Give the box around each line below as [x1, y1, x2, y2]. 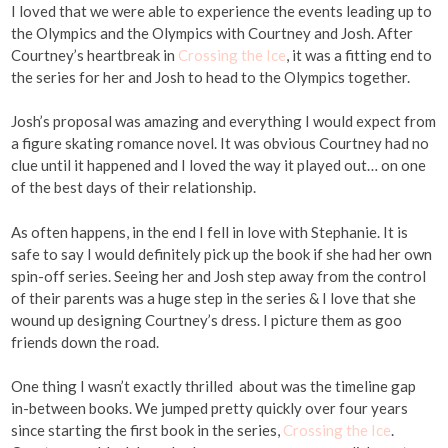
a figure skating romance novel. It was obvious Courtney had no [11, 134, 430, 153]
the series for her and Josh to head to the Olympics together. [11, 67, 411, 86]
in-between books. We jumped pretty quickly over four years [11, 399, 409, 418]
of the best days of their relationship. [11, 178, 257, 197]
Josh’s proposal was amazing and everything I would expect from [11, 112, 437, 131]
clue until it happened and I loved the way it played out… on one [11, 156, 427, 175]
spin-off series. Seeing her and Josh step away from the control [11, 266, 427, 285]
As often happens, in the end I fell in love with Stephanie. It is [11, 222, 409, 241]
